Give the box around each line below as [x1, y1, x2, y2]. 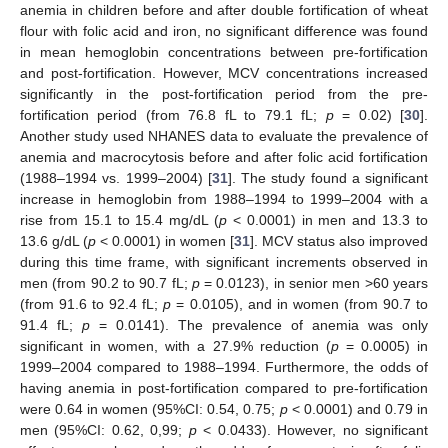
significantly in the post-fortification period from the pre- [20, 85, 428, 102]
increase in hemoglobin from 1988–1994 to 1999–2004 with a [20, 190, 428, 207]
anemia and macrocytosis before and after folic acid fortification [20, 148, 428, 165]
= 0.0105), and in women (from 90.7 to [171, 295, 429, 312]
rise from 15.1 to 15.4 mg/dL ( [20, 211, 220, 228]
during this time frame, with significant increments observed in [20, 253, 428, 270]
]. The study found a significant [227, 169, 428, 186]
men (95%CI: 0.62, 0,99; [20, 421, 189, 438]
